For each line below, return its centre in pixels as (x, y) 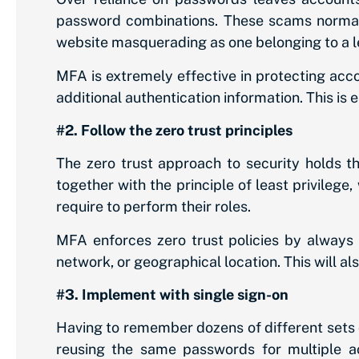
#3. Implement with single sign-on (172, 295)
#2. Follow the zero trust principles (174, 130)
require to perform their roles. (153, 207)
